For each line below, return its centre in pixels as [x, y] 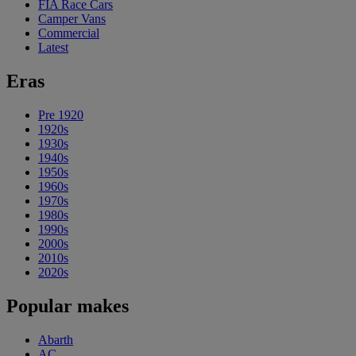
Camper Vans [72, 19]
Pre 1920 [61, 114]
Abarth [56, 339]
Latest [53, 47]
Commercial [69, 33]
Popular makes [68, 306]
